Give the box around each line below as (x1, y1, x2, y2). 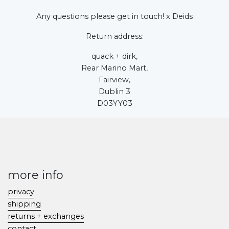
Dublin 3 (99, 86, 130, 96)
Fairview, (99, 75, 130, 84)
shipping (8, 199, 41, 209)
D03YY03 (97, 98, 132, 108)
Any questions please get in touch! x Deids (36, 11, 193, 21)
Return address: (85, 31, 144, 41)
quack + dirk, (91, 51, 138, 61)
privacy (8, 187, 34, 196)
